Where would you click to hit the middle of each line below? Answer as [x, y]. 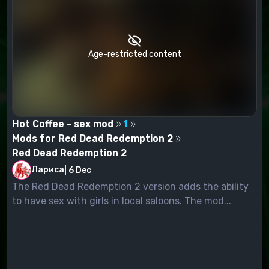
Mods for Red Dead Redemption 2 [92, 139]
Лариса [48, 170]
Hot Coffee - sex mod [63, 124]
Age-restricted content [134, 54]
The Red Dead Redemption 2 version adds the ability [130, 187]
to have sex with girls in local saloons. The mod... [122, 201]
